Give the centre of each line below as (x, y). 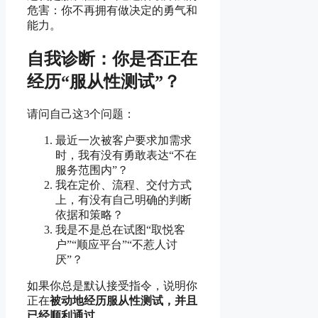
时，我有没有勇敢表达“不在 (126, 155)
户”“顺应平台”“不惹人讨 (116, 244)
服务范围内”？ (92, 170)
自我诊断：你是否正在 (112, 59)
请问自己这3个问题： (81, 114)
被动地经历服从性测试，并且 (124, 300)
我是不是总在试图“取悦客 (120, 229)
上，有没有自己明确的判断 (124, 199)
